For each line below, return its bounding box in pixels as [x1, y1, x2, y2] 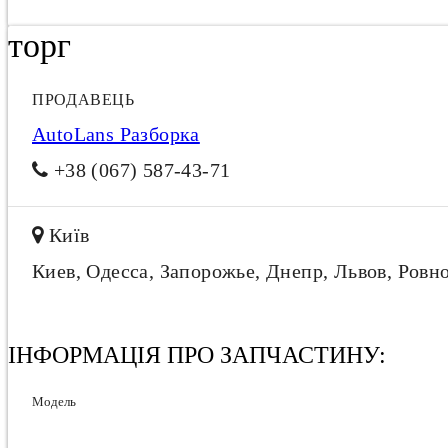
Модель [32, 394, 76, 409]
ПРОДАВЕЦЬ [32, 91, 135, 108]
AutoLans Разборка [32, 123, 200, 145]
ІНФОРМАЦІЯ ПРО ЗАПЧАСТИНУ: [8, 342, 386, 368]
